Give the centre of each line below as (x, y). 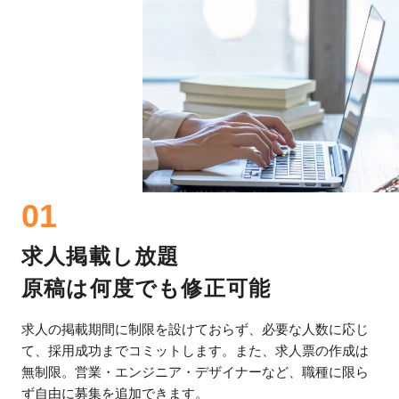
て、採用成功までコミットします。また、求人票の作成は (195, 350)
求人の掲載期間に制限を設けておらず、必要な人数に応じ (195, 329)
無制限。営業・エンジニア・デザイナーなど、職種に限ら (195, 371)
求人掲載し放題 (101, 256)
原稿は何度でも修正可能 (147, 288)
